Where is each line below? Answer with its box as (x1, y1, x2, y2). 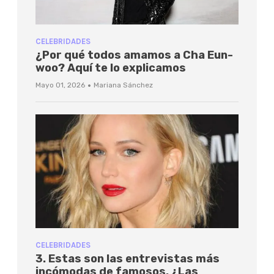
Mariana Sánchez (94, 80, 153, 89)
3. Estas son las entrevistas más (35, 252, 220, 266)
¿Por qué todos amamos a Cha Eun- (35, 48, 233, 62)
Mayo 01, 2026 (35, 80, 85, 89)
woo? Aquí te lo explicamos (35, 61, 186, 75)
